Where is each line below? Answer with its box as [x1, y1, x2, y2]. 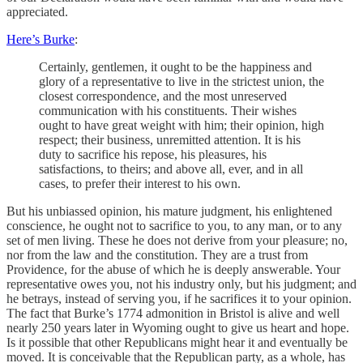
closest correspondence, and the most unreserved [39, 89, 287, 104]
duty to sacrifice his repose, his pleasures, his [39, 147, 267, 162]
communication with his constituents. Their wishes [39, 104, 297, 118]
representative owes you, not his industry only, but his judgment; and [6, 277, 357, 292]
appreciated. [6, 5, 68, 19]
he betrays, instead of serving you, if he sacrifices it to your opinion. [6, 292, 352, 306]
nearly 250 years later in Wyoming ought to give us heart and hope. [6, 321, 349, 335]
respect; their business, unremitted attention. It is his [39, 133, 301, 147]
